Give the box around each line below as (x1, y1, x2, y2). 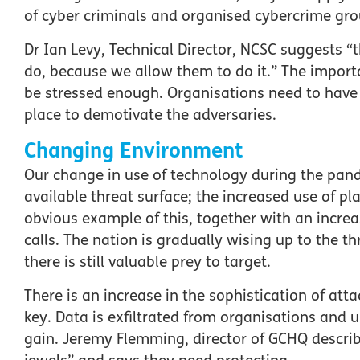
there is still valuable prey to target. (24, 253, 271, 272)
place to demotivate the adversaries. (24, 105, 280, 124)
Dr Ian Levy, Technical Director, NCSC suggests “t (24, 40, 358, 59)
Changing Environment (24, 138, 243, 164)
